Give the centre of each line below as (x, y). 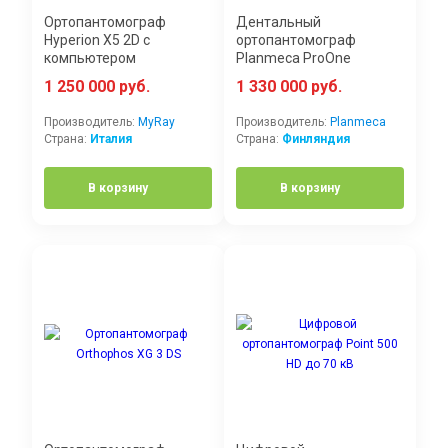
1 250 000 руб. (97, 87)
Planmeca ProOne (293, 58)
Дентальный (278, 22)
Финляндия (316, 139)
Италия (111, 139)
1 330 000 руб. (289, 87)
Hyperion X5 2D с (97, 40)
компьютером (90, 58)
